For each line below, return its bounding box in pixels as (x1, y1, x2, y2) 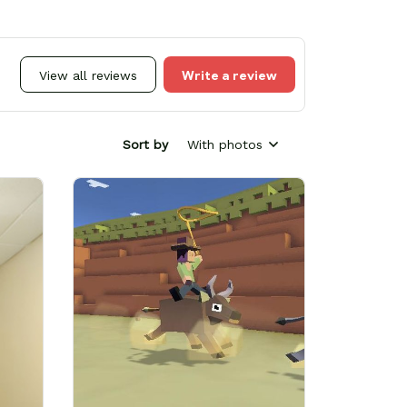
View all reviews (39, 68, 137, 84)
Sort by (123, 136, 168, 152)
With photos (187, 136, 263, 152)
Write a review (182, 67, 277, 84)
